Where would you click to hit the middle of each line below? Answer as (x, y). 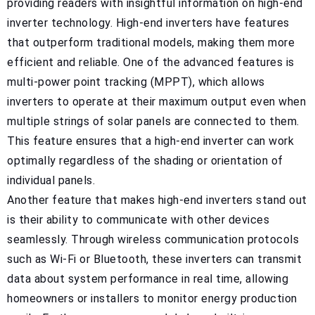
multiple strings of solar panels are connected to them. (153, 121)
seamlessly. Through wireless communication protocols (153, 239)
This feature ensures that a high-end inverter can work (150, 141)
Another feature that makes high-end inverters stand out (157, 200)
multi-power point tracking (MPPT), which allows (136, 82)
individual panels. (51, 180)
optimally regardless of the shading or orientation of (145, 160)
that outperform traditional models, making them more (151, 42)
